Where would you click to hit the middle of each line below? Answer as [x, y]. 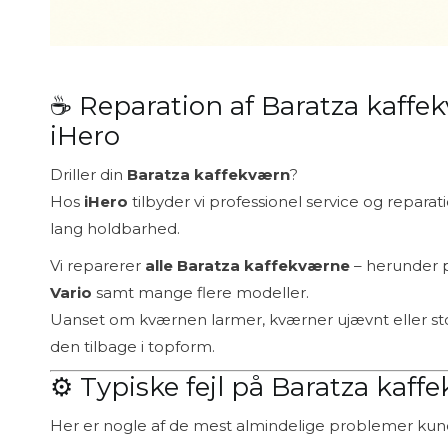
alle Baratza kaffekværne [247, 265]
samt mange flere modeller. [200, 292]
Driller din [88, 174]
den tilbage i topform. [132, 346]
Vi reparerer [97, 265]
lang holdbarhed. [115, 228]
